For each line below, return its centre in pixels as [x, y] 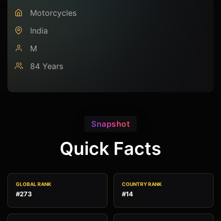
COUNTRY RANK [142, 184]
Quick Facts [110, 149]
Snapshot [110, 124]
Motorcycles [52, 13]
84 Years [45, 66]
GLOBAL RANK [34, 184]
